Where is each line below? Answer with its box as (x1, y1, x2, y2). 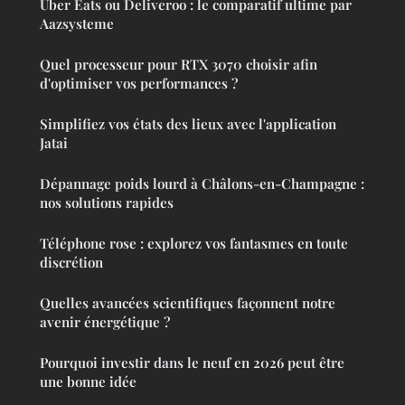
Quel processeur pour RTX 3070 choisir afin (40, 54, 317, 73)
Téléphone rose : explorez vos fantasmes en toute (40, 233, 348, 252)
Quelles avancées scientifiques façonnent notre (40, 293, 335, 312)
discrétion (40, 252, 103, 271)
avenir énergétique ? (40, 312, 170, 331)
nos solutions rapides (40, 193, 174, 212)
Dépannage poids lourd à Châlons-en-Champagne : (40, 174, 364, 193)
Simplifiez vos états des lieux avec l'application (40, 114, 336, 133)
